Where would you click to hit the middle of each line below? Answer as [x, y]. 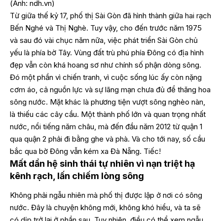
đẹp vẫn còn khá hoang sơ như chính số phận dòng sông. [106, 65]
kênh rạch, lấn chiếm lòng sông [77, 176]
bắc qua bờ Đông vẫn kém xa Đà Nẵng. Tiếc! [85, 151]
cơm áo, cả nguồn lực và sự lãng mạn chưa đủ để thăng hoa [110, 90]
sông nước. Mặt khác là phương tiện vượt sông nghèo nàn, [108, 102]
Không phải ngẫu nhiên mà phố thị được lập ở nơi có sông [106, 195]
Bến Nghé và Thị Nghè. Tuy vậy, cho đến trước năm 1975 [106, 28]
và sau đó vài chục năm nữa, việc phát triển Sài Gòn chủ [104, 40]
